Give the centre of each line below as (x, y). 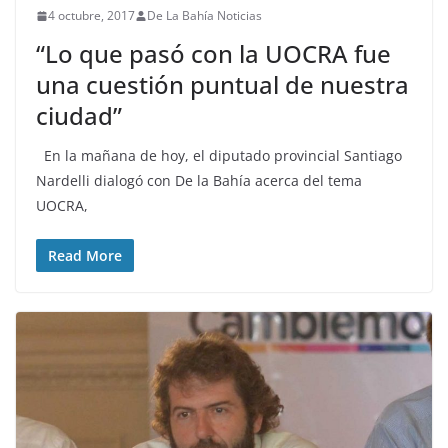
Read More (85, 255)
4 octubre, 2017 (91, 15)
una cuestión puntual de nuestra (222, 84)
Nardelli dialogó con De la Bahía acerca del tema (199, 180)
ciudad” (79, 115)
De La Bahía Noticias (204, 15)
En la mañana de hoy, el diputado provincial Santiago (219, 155)
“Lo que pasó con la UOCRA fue (213, 53)
